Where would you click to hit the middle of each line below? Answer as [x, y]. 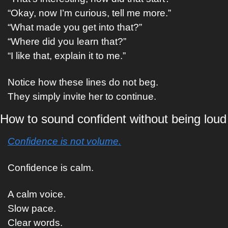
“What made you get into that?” [75, 27]
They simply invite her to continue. [82, 96]
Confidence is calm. [51, 168]
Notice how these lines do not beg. [83, 82]
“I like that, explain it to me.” [67, 56]
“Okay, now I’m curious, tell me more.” [89, 13]
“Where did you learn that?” [67, 41]
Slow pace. [32, 208]
